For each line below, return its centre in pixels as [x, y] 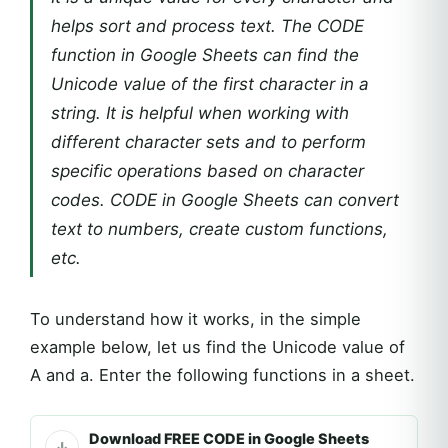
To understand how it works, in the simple [195, 319]
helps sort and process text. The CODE [207, 26]
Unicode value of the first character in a [210, 84]
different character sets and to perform [208, 142]
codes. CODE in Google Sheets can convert [225, 200]
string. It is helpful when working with [200, 113]
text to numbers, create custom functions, [219, 229]
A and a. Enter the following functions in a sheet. [222, 375]
